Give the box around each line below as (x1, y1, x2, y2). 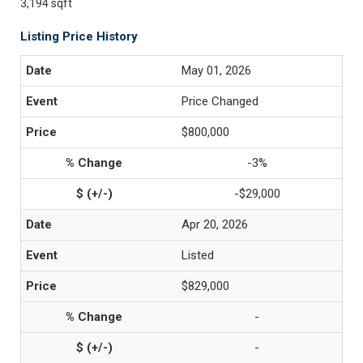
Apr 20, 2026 (181, 217, 248, 232)
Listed (181, 248, 214, 263)
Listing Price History (20, 29, 138, 44)
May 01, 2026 (181, 63, 251, 78)
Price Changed (181, 94, 258, 109)
